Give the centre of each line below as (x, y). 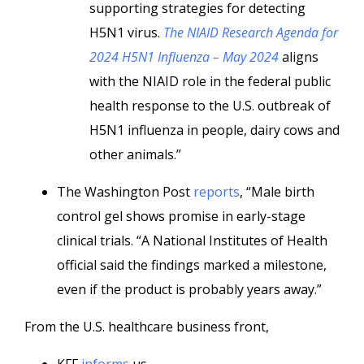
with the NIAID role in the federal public (210, 81)
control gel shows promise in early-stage (181, 216)
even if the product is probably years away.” (189, 289)
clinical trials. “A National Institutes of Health (192, 240)
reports (217, 192)
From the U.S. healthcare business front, (147, 327)
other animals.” (135, 154)
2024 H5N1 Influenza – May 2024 (184, 57)
